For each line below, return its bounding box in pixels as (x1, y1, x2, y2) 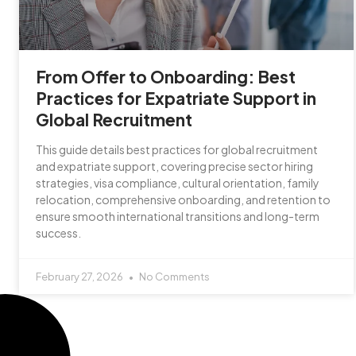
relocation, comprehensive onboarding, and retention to (35, 192, 331, 207)
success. (35, 225, 81, 240)
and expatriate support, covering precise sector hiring (35, 158, 313, 173)
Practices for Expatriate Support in (35, 87, 316, 109)
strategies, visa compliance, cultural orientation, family (35, 175, 319, 190)
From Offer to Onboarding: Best (35, 65, 296, 87)
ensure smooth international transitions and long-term (35, 208, 319, 223)
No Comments (137, 269, 210, 283)
